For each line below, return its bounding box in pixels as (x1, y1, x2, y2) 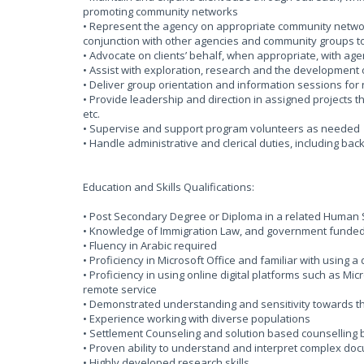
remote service (83, 282, 157, 297)
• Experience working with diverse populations (83, 311, 310, 326)
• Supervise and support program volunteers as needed (83, 121, 360, 136)
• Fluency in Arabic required (83, 238, 217, 253)
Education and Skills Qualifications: (83, 180, 254, 194)
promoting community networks (83, 4, 238, 19)
